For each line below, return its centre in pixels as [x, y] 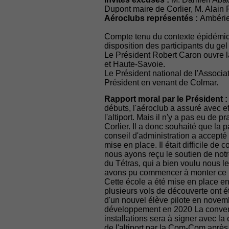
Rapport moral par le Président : [166, 99]
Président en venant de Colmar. [161, 83]
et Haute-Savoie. [135, 64]
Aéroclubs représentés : [152, 18]
